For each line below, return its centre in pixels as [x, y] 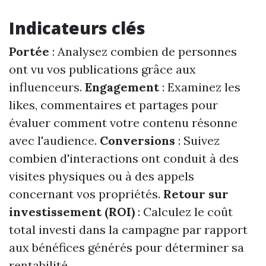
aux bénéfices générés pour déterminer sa [126, 248]
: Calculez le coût [184, 212]
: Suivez [197, 141]
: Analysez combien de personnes [143, 52]
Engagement [122, 87]
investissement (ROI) [72, 212]
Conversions [137, 141]
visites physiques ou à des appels [102, 176]
